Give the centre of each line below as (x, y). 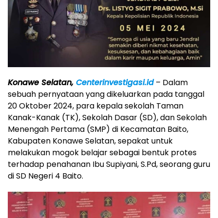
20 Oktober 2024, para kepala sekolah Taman (96, 106)
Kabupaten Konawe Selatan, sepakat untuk (90, 141)
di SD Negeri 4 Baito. (45, 176)
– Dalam (171, 82)
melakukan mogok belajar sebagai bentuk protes (102, 152)
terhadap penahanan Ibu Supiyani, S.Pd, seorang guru (109, 164)
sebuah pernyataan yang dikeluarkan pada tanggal (106, 94)
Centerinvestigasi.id (115, 82)
